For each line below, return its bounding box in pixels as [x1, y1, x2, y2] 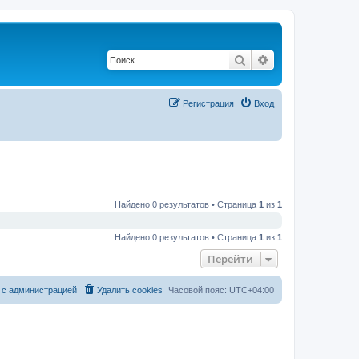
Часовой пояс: [168, 285, 229, 295]
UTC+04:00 [229, 285, 274, 295]
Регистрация [183, 98, 234, 108]
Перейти [208, 252, 253, 266]
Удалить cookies [97, 285, 163, 295]
